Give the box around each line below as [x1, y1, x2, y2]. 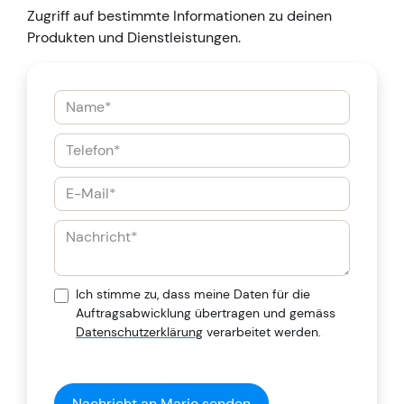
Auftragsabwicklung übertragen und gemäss [76, 304, 339, 321]
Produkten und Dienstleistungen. [27, 27, 241, 47]
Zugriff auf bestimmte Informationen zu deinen [27, 5, 332, 25]
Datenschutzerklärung [76, 323, 203, 340]
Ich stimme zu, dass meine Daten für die [76, 285, 310, 302]
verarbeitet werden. [203, 323, 321, 340]
